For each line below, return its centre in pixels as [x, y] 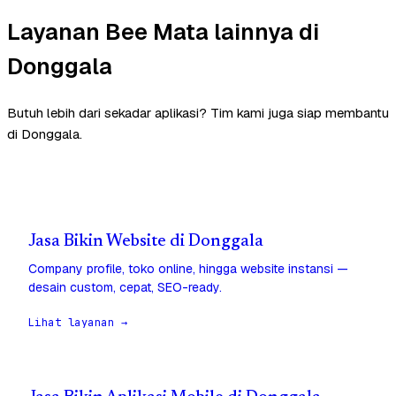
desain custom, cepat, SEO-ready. [125, 288]
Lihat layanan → [78, 323]
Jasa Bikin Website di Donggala [146, 242]
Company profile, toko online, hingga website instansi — [188, 269]
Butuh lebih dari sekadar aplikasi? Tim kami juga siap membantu [198, 113]
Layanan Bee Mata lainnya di [163, 31]
